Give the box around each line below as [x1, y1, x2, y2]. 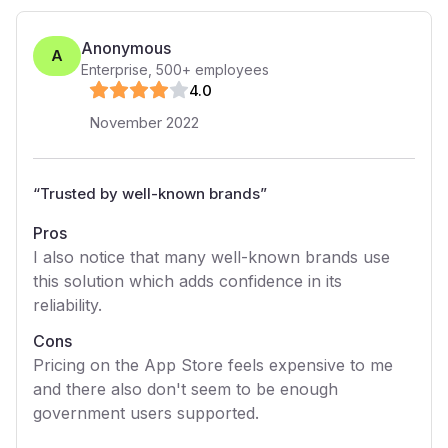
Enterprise [81, 61, 148, 78]
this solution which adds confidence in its [33, 271, 342, 291]
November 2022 [89, 113, 199, 132]
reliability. [33, 295, 102, 315]
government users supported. [33, 403, 259, 423]
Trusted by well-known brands [40, 184, 260, 203]
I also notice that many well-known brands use [33, 247, 390, 267]
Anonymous [81, 38, 171, 58]
